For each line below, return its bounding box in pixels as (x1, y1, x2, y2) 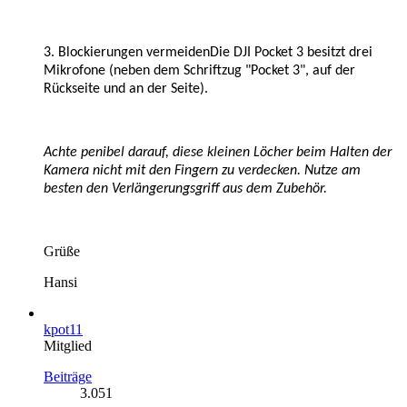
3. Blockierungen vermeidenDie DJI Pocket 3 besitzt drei (44, 45, 372, 60)
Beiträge (44, 368, 92, 384)
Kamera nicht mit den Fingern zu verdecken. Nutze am (44, 163, 361, 178)
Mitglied (44, 337, 92, 353)
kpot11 (44, 321, 83, 337)
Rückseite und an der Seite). (44, 81, 208, 96)
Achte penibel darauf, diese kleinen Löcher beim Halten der (44, 144, 392, 160)
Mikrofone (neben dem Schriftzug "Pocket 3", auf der (44, 63, 355, 78)
